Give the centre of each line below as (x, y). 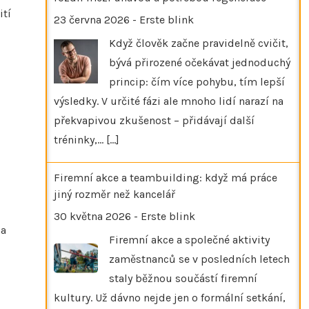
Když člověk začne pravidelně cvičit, (199, 43)
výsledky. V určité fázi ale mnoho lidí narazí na (169, 101)
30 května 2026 (92, 216)
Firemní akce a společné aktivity (189, 239)
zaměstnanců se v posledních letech (199, 259)
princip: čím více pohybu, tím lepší (197, 81)
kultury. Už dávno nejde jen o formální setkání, (170, 297)
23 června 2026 (92, 19)
